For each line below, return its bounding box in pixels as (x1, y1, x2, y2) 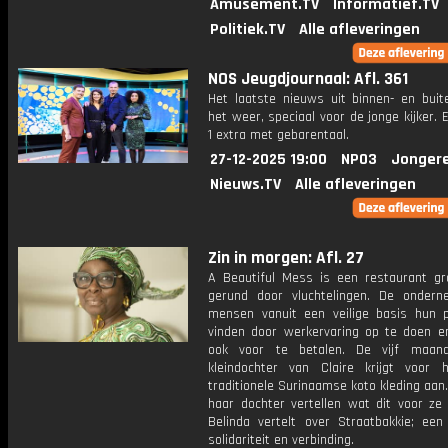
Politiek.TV (210, 19, 285, 40)
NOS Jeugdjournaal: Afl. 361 (208, 68, 408, 90)
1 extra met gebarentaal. (208, 126, 349, 144)
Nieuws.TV (210, 174, 281, 195)
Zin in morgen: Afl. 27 (208, 247, 364, 269)
